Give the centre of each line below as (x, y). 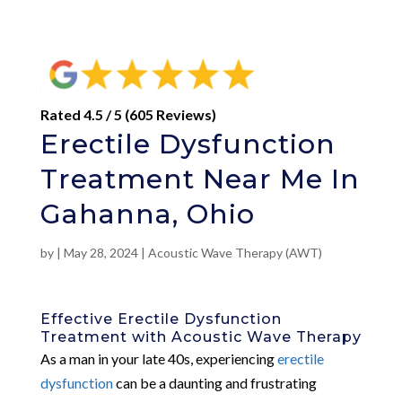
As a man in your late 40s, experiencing (158, 358)
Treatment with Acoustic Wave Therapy (201, 336)
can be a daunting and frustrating (214, 382)
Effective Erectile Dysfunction (161, 319)
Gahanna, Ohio (147, 214)
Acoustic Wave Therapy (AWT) (235, 252)
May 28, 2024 (100, 252)
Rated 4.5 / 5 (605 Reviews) (128, 114)
